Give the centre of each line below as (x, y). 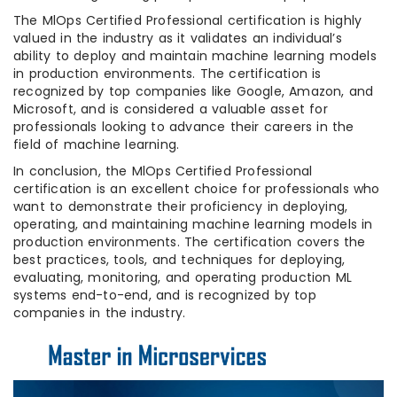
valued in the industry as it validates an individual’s (178, 38)
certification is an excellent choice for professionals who (197, 188)
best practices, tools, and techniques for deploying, (179, 259)
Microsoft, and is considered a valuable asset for (171, 109)
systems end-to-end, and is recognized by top (165, 295)
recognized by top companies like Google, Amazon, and (194, 91)
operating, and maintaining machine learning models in (193, 224)
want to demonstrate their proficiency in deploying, (181, 206)
